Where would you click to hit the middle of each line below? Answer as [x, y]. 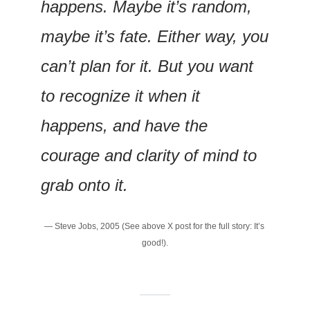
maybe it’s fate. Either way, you [155, 36]
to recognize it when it [120, 95]
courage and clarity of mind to [149, 155]
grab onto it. [84, 185]
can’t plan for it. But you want [147, 66]
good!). [155, 243]
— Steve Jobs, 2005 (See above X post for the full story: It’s [154, 226]
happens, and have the [124, 125]
